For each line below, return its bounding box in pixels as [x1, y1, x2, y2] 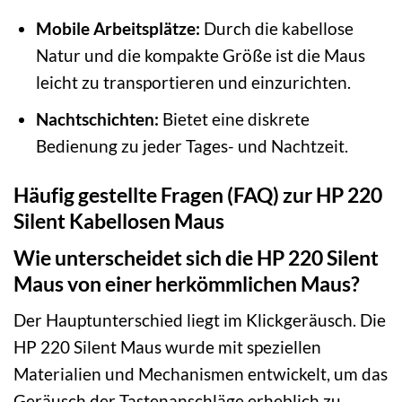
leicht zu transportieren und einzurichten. [35, 71, 351, 92]
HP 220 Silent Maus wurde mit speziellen [13, 336, 321, 358]
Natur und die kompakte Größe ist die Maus [35, 44, 365, 66]
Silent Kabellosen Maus [13, 208, 224, 234]
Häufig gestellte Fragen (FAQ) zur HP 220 [13, 182, 382, 208]
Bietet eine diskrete [158, 109, 310, 130]
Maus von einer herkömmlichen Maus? [13, 270, 360, 296]
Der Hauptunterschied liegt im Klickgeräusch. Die [13, 310, 386, 331]
